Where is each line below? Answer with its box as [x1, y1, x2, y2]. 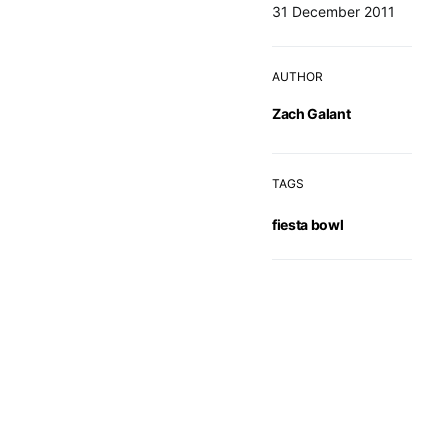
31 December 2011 [272, 2, 395, 20]
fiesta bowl [272, 215, 344, 233]
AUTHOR [272, 68, 323, 84]
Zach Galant [272, 104, 351, 122]
